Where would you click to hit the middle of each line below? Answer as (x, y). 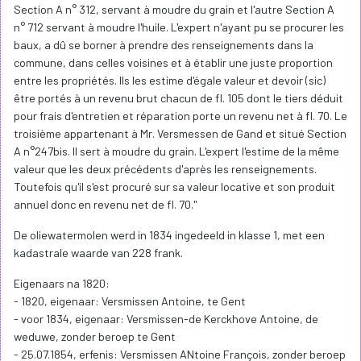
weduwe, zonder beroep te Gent (95, 337)
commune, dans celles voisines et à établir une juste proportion (173, 63)
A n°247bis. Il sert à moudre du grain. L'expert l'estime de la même (176, 151)
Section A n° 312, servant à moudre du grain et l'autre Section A (174, 10)
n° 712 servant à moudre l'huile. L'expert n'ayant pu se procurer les (179, 27)
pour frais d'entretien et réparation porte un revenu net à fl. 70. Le (180, 116)
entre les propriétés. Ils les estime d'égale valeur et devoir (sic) (170, 81)
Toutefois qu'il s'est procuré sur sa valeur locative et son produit (174, 187)
